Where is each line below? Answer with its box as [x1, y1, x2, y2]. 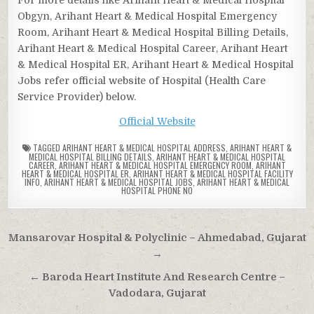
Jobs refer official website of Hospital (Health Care [18, 74, 266, 86]
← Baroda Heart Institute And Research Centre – [29, 271, 285, 283]
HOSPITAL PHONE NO [121, 184, 193, 196]
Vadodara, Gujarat [108, 287, 206, 299]
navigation [7, 245, 105, 271]
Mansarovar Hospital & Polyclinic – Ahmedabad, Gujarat [8, 231, 306, 244]
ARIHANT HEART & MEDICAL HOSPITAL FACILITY [132, 167, 293, 179]
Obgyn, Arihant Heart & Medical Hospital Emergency [18, 10, 278, 22]
